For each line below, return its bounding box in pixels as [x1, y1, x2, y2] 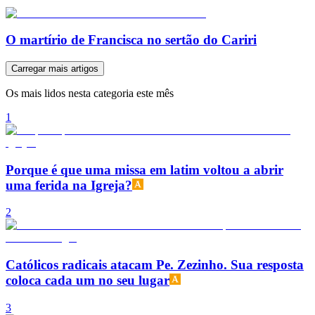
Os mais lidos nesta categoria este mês [6, 87, 174, 99]
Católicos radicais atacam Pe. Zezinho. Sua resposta [6, 257, 304, 273]
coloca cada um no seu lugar [6, 273, 169, 288]
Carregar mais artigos [11, 63, 98, 74]
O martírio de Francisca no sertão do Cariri [6, 32, 257, 48]
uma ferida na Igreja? [6, 177, 132, 193]
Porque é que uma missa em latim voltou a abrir [6, 162, 283, 177]
